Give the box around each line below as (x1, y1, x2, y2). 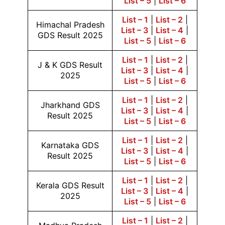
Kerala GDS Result (36, 180, 104, 190)
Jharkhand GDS (40, 100, 100, 110)
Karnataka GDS (41, 140, 99, 150)
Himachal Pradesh (36, 20, 104, 30)
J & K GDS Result (38, 60, 102, 70)
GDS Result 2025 (37, 30, 103, 40)
